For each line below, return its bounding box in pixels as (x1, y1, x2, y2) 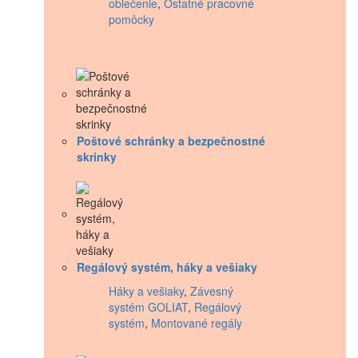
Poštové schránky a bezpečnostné (77, 132, 265, 149)
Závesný (190, 282, 233, 299)
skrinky (77, 148, 117, 165)
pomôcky (109, 10, 154, 27)
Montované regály (151, 314, 242, 331)
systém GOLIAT (109, 298, 188, 315)
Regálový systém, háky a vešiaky (77, 258, 257, 275)
